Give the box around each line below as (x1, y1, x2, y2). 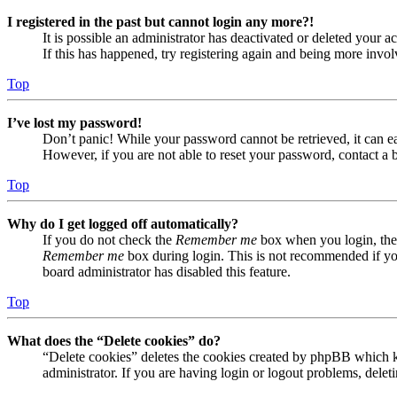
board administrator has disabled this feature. (43, 264, 291, 280)
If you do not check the (43, 232, 175, 248)
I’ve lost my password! (7, 115, 142, 131)
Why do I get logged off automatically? (7, 216, 238, 232)
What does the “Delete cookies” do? (7, 333, 221, 349)
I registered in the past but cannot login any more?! (7, 14, 314, 30)
